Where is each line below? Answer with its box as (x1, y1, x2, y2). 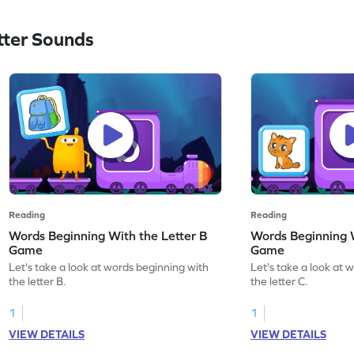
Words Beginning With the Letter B (9, 228, 208, 243)
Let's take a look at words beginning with (9, 260, 209, 273)
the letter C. (250, 274, 309, 288)
